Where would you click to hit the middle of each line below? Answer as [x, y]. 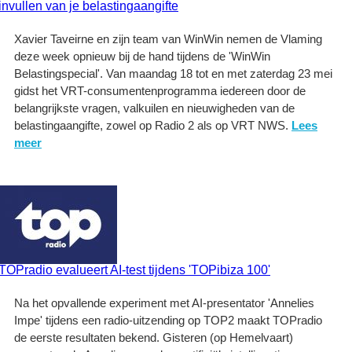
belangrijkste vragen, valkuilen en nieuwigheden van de [154, 108]
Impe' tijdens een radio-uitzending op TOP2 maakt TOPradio [168, 320]
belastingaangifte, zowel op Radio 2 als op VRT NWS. [153, 125]
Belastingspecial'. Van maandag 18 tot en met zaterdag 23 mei [173, 73]
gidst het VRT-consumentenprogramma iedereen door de [160, 91]
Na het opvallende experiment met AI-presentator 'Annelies [164, 303]
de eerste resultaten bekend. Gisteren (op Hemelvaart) [154, 337]
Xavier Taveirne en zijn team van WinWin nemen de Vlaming [168, 39]
